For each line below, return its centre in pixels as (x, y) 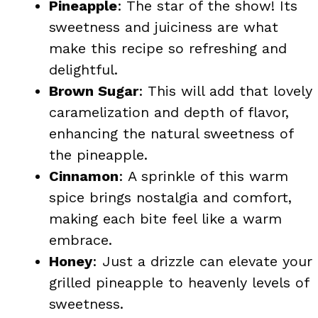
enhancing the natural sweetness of (171, 133)
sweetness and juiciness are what (164, 27)
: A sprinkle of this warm (203, 176)
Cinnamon (84, 176)
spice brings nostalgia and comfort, (170, 197)
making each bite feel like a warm (165, 218)
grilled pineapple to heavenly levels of (179, 282)
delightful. (83, 69)
